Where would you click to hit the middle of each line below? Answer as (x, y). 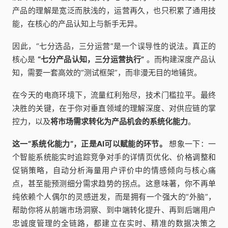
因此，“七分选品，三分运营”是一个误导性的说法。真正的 (114, 46)
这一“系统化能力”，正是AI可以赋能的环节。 (90, 144)
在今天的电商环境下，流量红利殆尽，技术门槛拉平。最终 (114, 95)
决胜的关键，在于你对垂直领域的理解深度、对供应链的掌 (114, 108)
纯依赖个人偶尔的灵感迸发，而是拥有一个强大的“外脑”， (114, 196)
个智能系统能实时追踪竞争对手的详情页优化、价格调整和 (114, 157)
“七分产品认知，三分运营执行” (91, 59)
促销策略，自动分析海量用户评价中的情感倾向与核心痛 (114, 170)
